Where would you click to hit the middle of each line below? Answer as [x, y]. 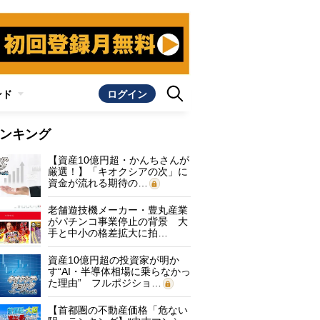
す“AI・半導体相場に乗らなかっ [119, 271]
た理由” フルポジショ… [105, 283]
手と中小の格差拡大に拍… [108, 233]
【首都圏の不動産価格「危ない [118, 310]
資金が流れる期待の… [98, 183]
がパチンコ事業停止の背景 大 [118, 221]
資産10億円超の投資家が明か [114, 260]
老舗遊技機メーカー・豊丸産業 [118, 210]
